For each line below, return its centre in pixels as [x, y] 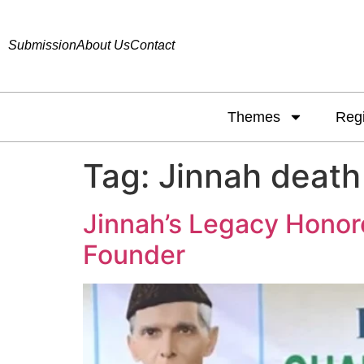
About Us [103, 45]
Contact [152, 45]
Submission [42, 45]
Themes [253, 117]
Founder [134, 254]
